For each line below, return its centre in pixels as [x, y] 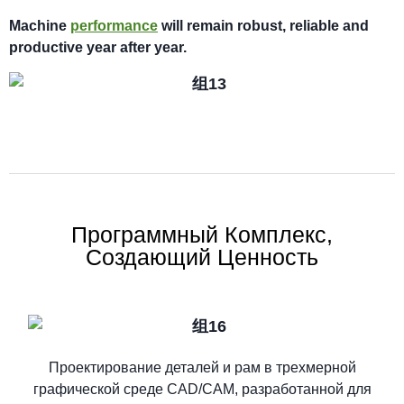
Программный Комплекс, [202, 235]
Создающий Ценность [202, 257]
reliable [314, 25]
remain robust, [236, 25]
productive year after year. [98, 47]
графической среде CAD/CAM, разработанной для [202, 389]
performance [114, 25]
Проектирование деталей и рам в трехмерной [202, 367]
